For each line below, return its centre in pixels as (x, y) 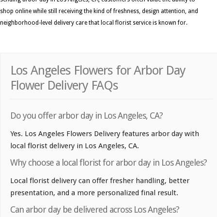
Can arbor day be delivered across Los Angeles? (95, 209)
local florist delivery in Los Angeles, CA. (75, 146)
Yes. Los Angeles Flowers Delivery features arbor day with (105, 133)
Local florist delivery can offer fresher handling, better (100, 180)
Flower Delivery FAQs (64, 85)
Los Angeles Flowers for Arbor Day (98, 70)
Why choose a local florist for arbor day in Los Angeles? (108, 162)
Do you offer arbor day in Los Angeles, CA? (86, 115)
